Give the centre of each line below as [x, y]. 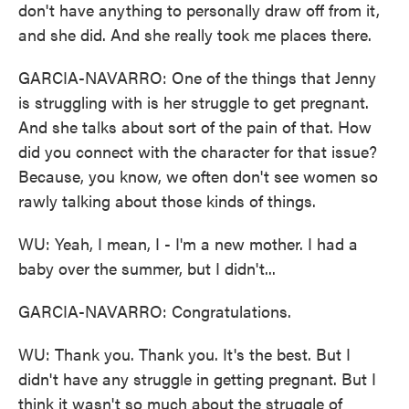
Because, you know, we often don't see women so [198, 176]
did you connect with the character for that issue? [198, 151]
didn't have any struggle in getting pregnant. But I [197, 378]
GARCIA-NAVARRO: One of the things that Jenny [197, 77]
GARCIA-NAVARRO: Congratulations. [155, 311]
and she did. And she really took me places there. [195, 34]
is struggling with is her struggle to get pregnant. [194, 102]
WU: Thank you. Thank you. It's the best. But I [184, 354]
